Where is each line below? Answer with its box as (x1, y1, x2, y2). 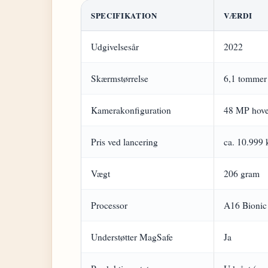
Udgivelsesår (91, 41, 139, 53)
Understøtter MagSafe (91, 231, 173, 243)
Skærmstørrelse (91, 72, 148, 84)
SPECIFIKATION (91, 10, 157, 21)
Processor (91, 199, 127, 211)
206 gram (224, 167, 260, 179)
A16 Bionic (224, 199, 267, 211)
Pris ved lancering (91, 136, 158, 148)
